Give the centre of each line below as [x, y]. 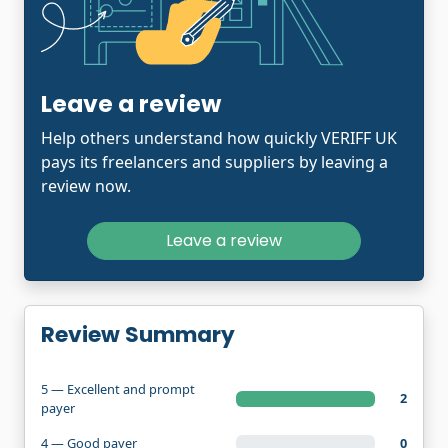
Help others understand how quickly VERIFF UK [219, 137]
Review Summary [138, 334]
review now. [86, 185]
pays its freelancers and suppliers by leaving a [214, 161]
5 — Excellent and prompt [118, 388]
